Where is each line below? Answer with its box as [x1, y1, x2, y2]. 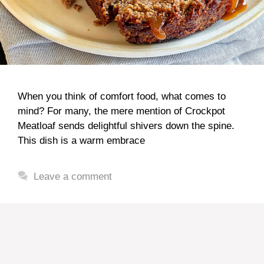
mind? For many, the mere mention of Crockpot [18, 105, 225, 117]
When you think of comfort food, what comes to [18, 90, 226, 102]
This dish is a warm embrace [18, 134, 145, 146]
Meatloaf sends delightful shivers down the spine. [18, 120, 235, 131]
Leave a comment [34, 170, 113, 182]
